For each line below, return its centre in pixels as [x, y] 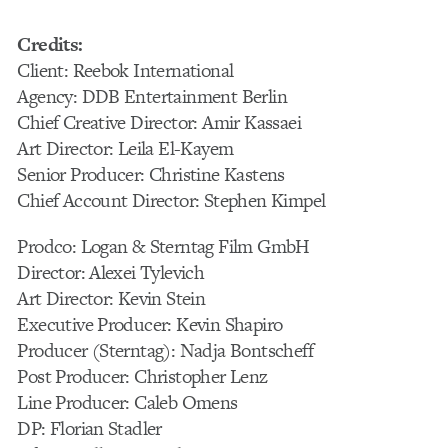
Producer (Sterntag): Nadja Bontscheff [165, 351]
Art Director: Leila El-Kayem [125, 148]
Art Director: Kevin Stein [111, 299]
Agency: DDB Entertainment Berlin [152, 96]
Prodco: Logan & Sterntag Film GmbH [163, 247]
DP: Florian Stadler [89, 429]
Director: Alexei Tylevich [111, 273]
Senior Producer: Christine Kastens [151, 174]
